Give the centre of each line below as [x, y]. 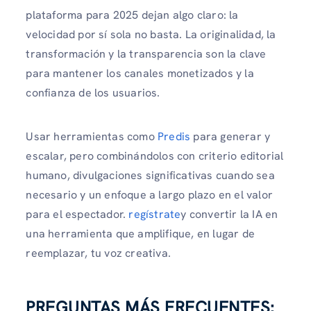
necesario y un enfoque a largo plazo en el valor [149, 194]
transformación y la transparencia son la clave [146, 53]
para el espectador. [76, 214]
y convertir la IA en [229, 214]
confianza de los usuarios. [93, 92]
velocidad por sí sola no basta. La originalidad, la [151, 34]
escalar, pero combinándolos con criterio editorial [155, 155]
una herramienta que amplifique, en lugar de [140, 233]
